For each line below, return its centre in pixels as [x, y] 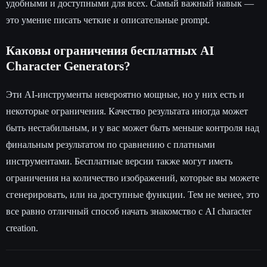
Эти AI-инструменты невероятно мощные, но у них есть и [125, 95]
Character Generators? [68, 66]
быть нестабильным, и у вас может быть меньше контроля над [133, 128]
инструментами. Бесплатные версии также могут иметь [119, 162]
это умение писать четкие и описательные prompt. [108, 20]
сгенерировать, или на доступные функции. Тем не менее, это [133, 195]
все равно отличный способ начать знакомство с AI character [129, 212]
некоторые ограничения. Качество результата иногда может [127, 111]
